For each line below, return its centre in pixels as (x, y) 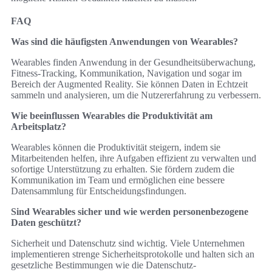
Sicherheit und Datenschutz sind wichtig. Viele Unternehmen (128, 243)
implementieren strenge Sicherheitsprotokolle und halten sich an (133, 254)
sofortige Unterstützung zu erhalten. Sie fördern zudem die (123, 169)
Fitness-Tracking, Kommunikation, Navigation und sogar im (126, 73)
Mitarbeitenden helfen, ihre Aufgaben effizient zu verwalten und (134, 158)
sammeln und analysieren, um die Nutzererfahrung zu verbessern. (136, 95)
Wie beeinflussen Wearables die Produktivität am (112, 116)
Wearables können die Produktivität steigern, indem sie (116, 148)
